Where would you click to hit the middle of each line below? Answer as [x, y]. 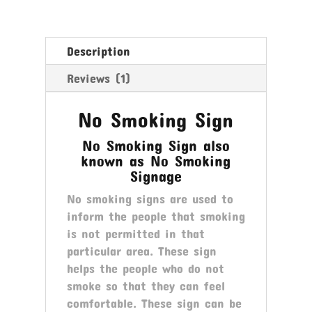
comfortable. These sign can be [154, 303]
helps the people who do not [145, 268]
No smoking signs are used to [150, 198]
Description [98, 50]
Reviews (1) [99, 78]
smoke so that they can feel [146, 285]
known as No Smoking [156, 160]
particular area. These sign [141, 250]
